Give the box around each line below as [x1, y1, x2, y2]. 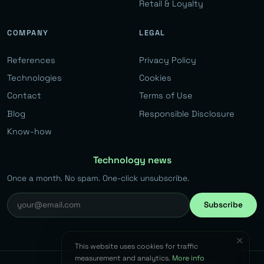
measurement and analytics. [75, 253, 173, 263]
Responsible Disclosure [139, 108, 235, 119]
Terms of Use [139, 90, 193, 101]
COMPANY [7, 28, 49, 38]
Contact [7, 90, 41, 101]
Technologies [7, 72, 62, 83]
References [7, 54, 55, 65]
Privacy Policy [139, 54, 196, 65]
